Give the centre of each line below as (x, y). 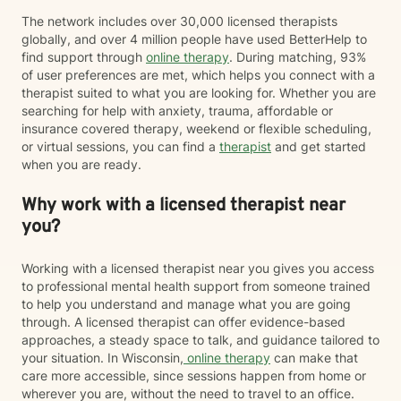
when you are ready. (81, 164)
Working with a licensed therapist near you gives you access (198, 268)
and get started (319, 146)
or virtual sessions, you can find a (120, 146)
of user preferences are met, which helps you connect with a (198, 75)
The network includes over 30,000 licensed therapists (179, 21)
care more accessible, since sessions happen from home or (194, 375)
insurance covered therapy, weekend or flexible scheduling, (196, 128)
